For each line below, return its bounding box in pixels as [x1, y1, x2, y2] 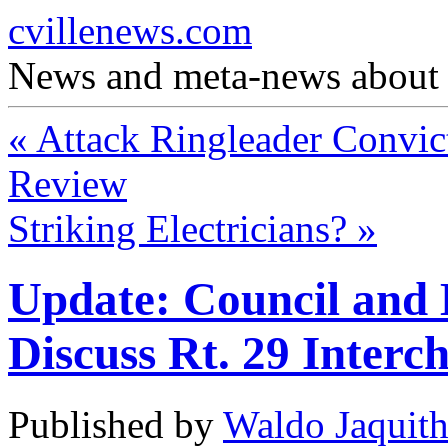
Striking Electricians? [8, 207, 357, 250]
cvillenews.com [8, 9, 252, 52]
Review [8, 162, 127, 205]
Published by [8, 402, 223, 446]
